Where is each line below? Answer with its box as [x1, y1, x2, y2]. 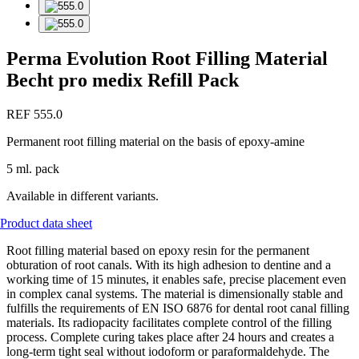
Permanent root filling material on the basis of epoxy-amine [6, 135, 305, 149]
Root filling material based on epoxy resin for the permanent [6, 244, 309, 258]
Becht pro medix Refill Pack [6, 70, 239, 91]
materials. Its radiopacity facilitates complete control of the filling [6, 316, 332, 330]
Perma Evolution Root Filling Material [6, 48, 328, 70]
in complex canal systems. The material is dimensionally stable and [6, 287, 343, 301]
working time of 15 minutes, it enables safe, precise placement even [6, 272, 346, 287]
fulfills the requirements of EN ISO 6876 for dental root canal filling [6, 301, 349, 316]
